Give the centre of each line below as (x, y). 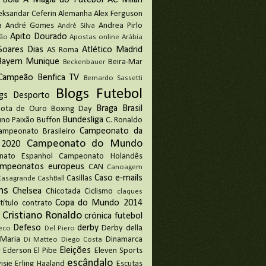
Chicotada (64, 192)
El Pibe (46, 251)
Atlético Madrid (112, 50)
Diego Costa (82, 240)
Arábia (132, 37)
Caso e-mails (118, 178)
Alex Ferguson (118, 14)
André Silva (76, 26)
